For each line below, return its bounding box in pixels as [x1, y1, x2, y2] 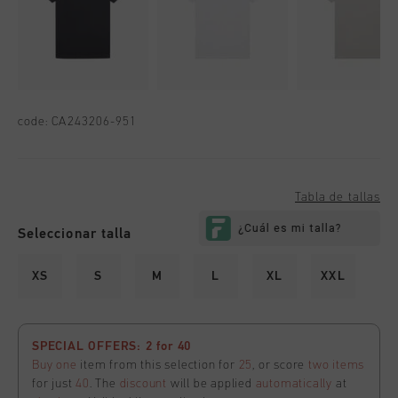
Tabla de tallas [295, 191, 380, 204]
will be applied [167, 378, 256, 391]
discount [119, 378, 168, 391]
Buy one [32, 359, 77, 372]
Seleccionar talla [18, 227, 132, 242]
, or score [252, 359, 309, 372]
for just [32, 378, 76, 391]
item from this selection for [76, 359, 239, 372]
